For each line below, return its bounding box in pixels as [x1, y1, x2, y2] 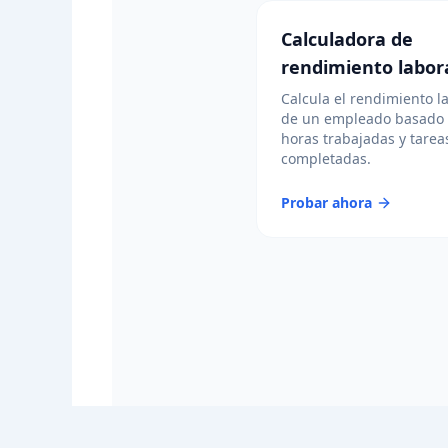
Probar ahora [281, 193, 372, 212]
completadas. [281, 149, 371, 168]
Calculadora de [281, 27, 413, 51]
